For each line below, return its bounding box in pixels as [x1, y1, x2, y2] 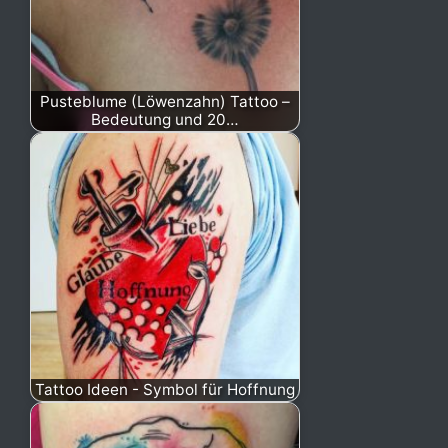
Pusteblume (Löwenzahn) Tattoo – [40, 91, 290, 111]
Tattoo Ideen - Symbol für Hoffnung [35, 379, 295, 399]
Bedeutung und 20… [91, 109, 239, 129]
